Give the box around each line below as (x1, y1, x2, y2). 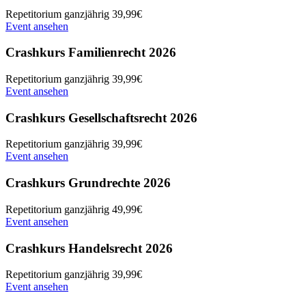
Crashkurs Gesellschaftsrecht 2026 (5, 110, 197, 125)
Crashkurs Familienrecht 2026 (5, 45, 176, 60)
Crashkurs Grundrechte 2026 (5, 176, 171, 191)
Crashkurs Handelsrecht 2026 (5, 240, 173, 255)
